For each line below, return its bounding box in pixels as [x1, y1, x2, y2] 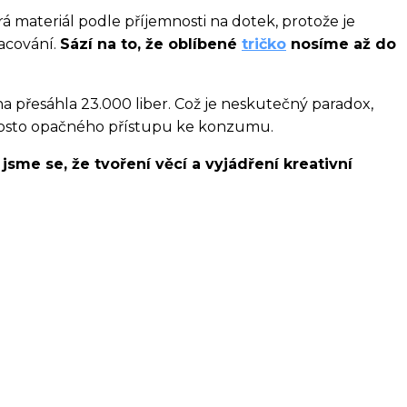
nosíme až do [286, 35, 396, 54]
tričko [242, 35, 286, 54]
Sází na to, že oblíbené [60, 35, 242, 54]
